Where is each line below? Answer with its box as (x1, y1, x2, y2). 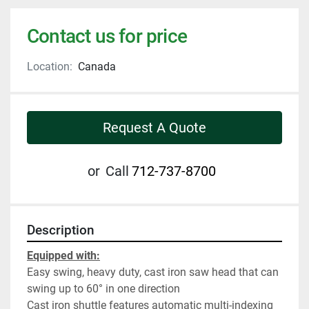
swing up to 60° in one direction (27, 282, 180, 296)
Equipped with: (27, 249, 100, 263)
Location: (27, 60, 72, 74)
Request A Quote (103, 119, 206, 137)
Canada (78, 60, 116, 74)
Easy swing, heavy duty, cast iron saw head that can (27, 266, 279, 279)
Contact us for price (27, 25, 187, 48)
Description (27, 223, 94, 239)
